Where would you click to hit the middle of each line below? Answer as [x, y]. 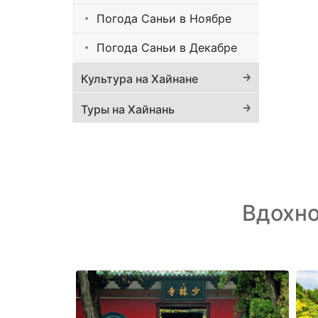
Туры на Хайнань [128, 110]
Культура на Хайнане [139, 79]
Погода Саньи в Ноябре [164, 19]
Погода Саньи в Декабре [167, 48]
